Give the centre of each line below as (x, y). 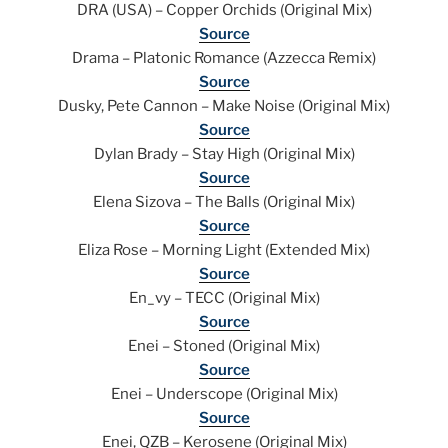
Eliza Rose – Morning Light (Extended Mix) (224, 250)
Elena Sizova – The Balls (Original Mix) (224, 202)
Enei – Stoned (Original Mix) (224, 346)
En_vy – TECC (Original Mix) (224, 298)
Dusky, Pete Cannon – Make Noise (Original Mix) (224, 106)
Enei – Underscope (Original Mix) (224, 394)
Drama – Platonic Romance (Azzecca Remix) (224, 58)
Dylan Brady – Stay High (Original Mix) (224, 154)
